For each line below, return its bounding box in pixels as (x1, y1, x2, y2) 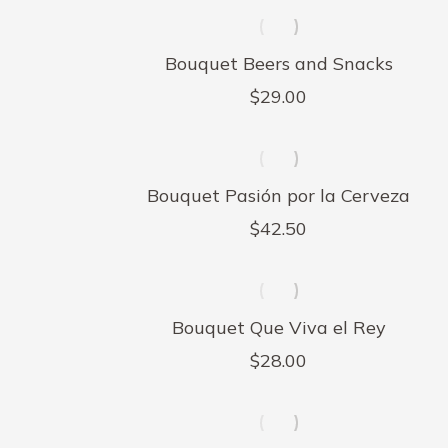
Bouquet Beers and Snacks (164, 52, 393, 75)
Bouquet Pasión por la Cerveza (147, 184, 410, 207)
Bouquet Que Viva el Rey (171, 316, 386, 339)
